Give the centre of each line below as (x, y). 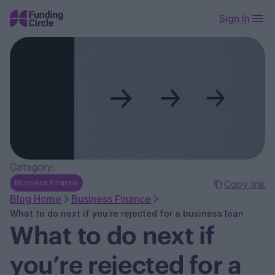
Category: (32, 167)
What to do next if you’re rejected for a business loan (127, 213)
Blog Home (36, 199)
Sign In (234, 18)
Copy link (245, 184)
